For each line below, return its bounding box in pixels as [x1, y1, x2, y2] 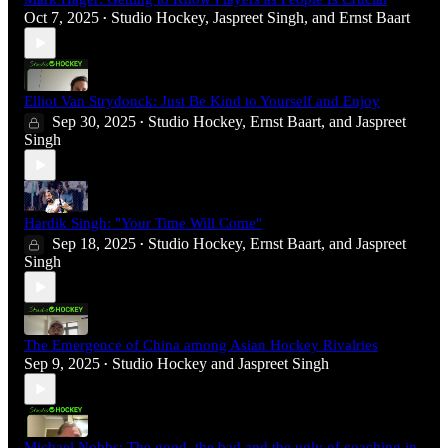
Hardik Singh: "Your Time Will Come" [24, 215, 262, 232]
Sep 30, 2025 [52, 113, 136, 131]
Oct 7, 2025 [24, 9, 99, 27]
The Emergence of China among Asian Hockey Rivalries [24, 337, 378, 354]
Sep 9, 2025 [24, 355, 100, 373]
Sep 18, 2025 [52, 235, 136, 253]
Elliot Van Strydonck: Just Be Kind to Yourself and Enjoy [24, 93, 380, 110]
